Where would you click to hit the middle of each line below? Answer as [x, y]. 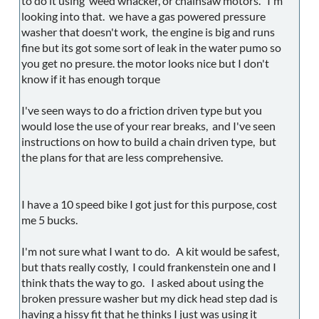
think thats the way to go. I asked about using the [142, 283]
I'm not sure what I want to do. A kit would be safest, [150, 251]
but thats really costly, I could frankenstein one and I [149, 267]
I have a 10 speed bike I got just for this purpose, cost [149, 204]
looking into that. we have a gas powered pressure [143, 16]
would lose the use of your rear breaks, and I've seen [148, 126]
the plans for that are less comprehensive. [125, 157]
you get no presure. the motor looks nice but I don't [145, 63]
